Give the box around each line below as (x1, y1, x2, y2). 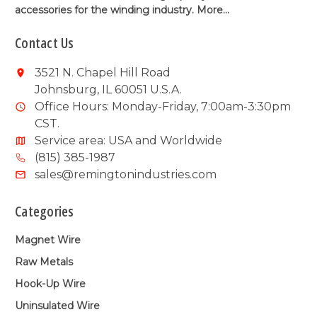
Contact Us (15, 33, 74, 52)
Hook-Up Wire (15, 277, 86, 291)
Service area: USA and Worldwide (35, 133, 222, 147)
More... (197, 3, 229, 16)
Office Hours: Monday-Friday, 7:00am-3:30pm (35, 99, 291, 113)
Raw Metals (15, 255, 73, 269)
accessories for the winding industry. (15, 3, 197, 16)
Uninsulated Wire (15, 299, 100, 313)
